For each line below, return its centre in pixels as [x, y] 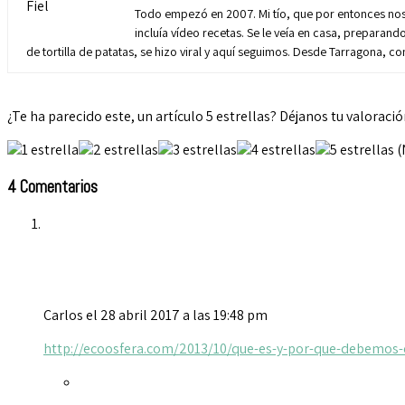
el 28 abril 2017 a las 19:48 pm [177, 316]
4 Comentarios [52, 187]
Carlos [63, 316]
